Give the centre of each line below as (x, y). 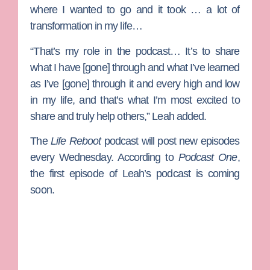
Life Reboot (77, 141)
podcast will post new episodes (172, 141)
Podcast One (208, 158)
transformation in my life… (86, 26)
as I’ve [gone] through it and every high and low (135, 83)
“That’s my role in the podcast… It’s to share (135, 51)
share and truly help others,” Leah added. (118, 116)
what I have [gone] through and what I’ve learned (135, 67)
